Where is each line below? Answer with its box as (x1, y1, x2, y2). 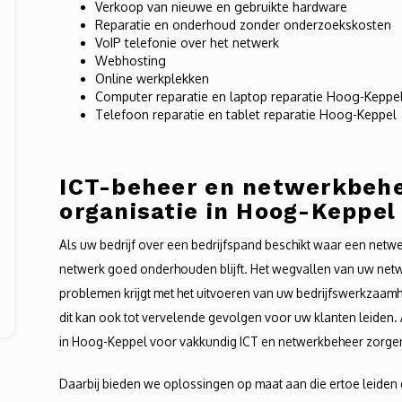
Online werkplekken (95, 71, 210, 86)
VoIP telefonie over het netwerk (95, 35, 280, 50)
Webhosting (95, 53, 167, 68)
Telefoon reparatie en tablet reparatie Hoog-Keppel (95, 107, 398, 122)
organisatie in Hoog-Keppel (59, 198, 397, 224)
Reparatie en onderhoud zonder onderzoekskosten (95, 17, 392, 32)
